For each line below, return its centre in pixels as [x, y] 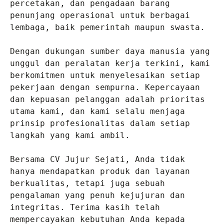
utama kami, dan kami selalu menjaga [97, 111]
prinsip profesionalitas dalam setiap [100, 123]
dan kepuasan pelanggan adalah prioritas [107, 99]
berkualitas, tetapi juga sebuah [87, 183]
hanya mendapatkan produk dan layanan [100, 171]
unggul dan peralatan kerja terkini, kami [110, 63]
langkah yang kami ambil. [70, 135]
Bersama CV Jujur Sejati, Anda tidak [97, 159]
